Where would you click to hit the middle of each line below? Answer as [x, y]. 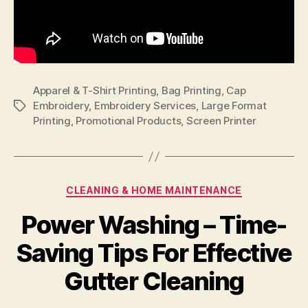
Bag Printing [191, 91]
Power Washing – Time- [154, 224]
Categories [184, 188]
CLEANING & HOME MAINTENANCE [154, 190]
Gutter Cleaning [154, 281]
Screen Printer [221, 121]
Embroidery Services [145, 106]
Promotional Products [129, 121]
